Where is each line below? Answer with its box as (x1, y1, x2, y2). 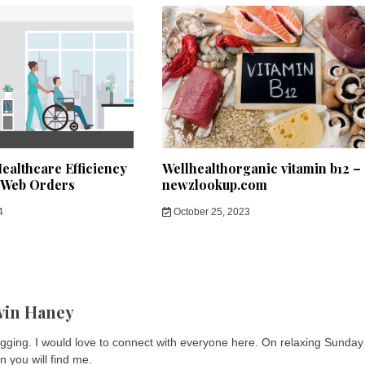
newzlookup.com (162, 176, 268, 194)
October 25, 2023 (170, 206, 250, 218)
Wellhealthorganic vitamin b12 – (162, 160, 362, 178)
